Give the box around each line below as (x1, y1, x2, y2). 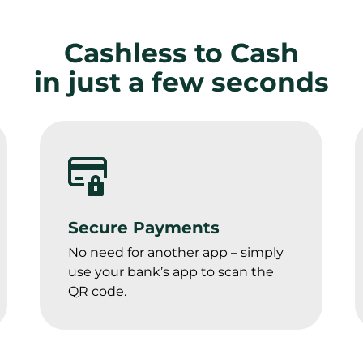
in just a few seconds (34, 65, 329, 98)
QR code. (67, 283, 126, 299)
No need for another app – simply (67, 244, 284, 260)
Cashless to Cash (64, 36, 299, 69)
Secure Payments (67, 217, 220, 237)
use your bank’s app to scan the (67, 263, 274, 280)
